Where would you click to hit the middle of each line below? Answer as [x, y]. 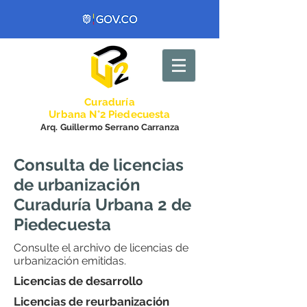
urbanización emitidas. [70, 261]
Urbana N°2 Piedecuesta [110, 114]
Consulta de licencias [99, 165]
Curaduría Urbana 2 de [102, 205]
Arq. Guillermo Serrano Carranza [110, 127]
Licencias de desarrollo [78, 281]
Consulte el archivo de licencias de [101, 248]
